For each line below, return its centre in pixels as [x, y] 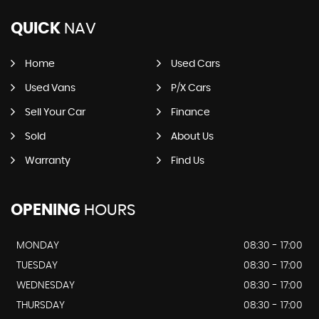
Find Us [187, 161]
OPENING [46, 210]
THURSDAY [41, 306]
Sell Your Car [55, 113]
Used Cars [195, 64]
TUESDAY [37, 266]
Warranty [48, 161]
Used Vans [50, 89]
